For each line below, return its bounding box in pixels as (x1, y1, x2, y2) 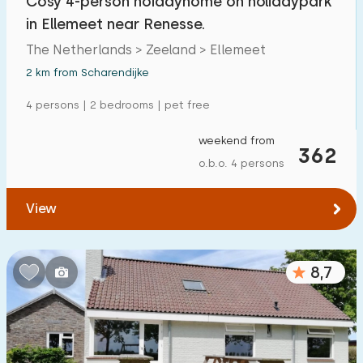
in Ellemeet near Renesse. (26, 15, 205, 32)
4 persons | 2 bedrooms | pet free (26, 99, 210, 111)
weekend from (199, 135, 275, 147)
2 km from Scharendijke (26, 66, 149, 79)
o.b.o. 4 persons (199, 157, 284, 169)
